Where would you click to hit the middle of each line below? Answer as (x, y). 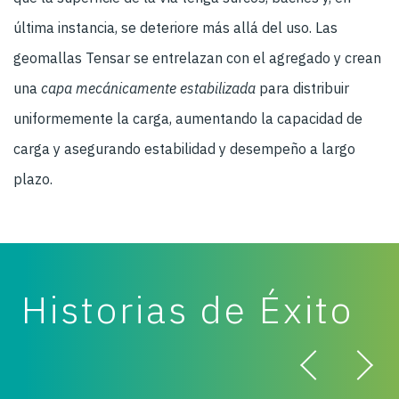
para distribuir (302, 88)
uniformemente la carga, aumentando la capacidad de (188, 118)
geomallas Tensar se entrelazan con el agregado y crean (197, 57)
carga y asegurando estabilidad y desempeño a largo (184, 148)
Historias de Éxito (187, 309)
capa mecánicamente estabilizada (148, 88)
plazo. (33, 179)
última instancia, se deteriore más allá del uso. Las (175, 27)
